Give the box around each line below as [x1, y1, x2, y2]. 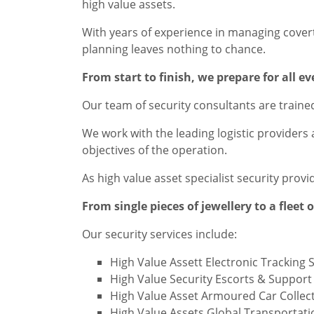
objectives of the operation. [82, 142, 227, 158]
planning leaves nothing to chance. [82, 41, 266, 57]
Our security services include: [82, 226, 237, 243]
